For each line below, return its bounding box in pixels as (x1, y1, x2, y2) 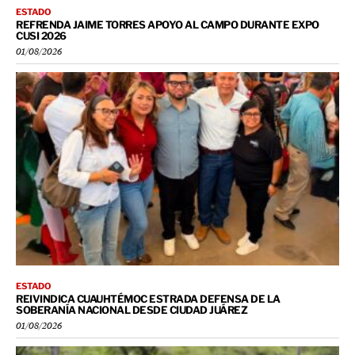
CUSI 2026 (16, 29, 67, 42)
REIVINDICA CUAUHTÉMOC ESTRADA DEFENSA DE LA (16, 292, 281, 306)
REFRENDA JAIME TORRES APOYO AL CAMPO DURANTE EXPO (16, 17, 319, 31)
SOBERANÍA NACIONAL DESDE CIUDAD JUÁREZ (16, 303, 247, 317)
